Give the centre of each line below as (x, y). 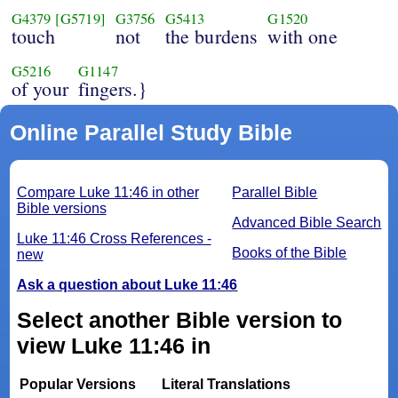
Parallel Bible (275, 193)
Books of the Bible (290, 253)
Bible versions (61, 209)
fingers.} (113, 89)
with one (302, 36)
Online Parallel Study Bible (151, 133)
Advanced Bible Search (307, 223)
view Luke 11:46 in (113, 346)
